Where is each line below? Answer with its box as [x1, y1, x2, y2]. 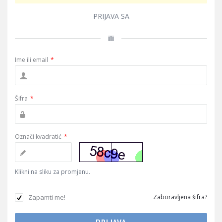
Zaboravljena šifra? [153, 193, 207, 201]
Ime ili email [15, 55, 48, 64]
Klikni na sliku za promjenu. [15, 167, 90, 176]
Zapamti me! [28, 193, 65, 202]
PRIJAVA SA [93, 11, 129, 21]
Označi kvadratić [15, 132, 61, 141]
